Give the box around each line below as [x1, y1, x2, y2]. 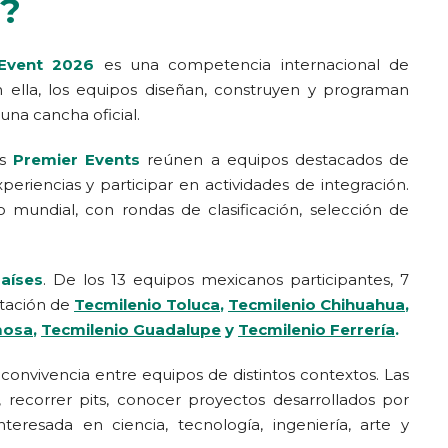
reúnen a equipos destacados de [140, 150, 410, 169]
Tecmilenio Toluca [74, 295, 220, 314]
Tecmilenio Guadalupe [41, 320, 221, 339]
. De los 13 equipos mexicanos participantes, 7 [43, 270, 409, 289]
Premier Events [13, 150, 141, 169]
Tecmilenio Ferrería [238, 320, 395, 339]
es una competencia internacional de [94, 55, 410, 74]
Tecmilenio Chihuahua [228, 295, 405, 314]
